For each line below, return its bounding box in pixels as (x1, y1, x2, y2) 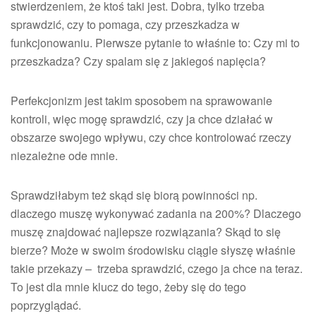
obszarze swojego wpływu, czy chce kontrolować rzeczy (11, 129, 291, 146)
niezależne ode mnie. (11, 147, 118, 164)
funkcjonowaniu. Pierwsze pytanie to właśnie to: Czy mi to (11, 35, 300, 51)
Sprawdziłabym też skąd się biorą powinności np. (11, 187, 257, 204)
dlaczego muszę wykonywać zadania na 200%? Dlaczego (11, 205, 301, 222)
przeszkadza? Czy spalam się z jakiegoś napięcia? (11, 53, 266, 70)
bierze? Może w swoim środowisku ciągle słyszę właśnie (11, 242, 296, 259)
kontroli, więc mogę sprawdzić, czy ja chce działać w (11, 111, 273, 128)
